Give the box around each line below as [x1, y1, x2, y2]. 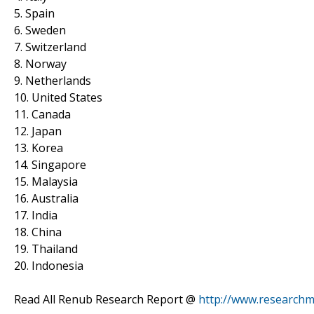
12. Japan [14, 123, 62, 139]
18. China [14, 224, 62, 240]
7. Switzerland [14, 39, 86, 55]
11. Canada [14, 106, 71, 122]
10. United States [14, 89, 102, 105]
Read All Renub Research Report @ [14, 291, 198, 307]
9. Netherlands [14, 72, 91, 88]
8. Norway [14, 55, 67, 71]
